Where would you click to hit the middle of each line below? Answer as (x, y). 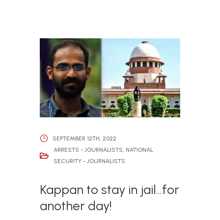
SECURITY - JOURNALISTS (89, 161)
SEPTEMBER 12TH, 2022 (84, 138)
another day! (76, 206)
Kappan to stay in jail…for (109, 190)
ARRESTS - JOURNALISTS (88, 150)
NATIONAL (139, 150)
